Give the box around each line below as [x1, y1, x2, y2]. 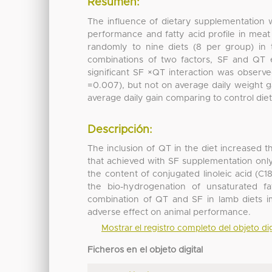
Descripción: [87, 124, 153, 135]
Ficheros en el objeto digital [87, 245, 203, 254]
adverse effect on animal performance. [87, 208, 251, 217]
